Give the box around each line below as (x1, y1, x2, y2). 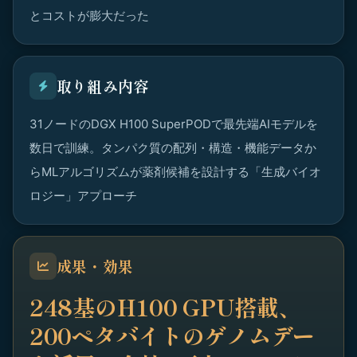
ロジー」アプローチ (29, 188, 137, 203)
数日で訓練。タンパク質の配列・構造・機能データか (29, 140, 316, 155)
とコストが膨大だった (29, 8, 149, 23)
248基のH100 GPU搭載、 (29, 291, 301, 323)
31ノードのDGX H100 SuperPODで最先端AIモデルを (29, 116, 318, 131)
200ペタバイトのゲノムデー (29, 320, 316, 351)
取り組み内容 (57, 75, 149, 96)
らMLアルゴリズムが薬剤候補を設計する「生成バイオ (29, 164, 321, 179)
